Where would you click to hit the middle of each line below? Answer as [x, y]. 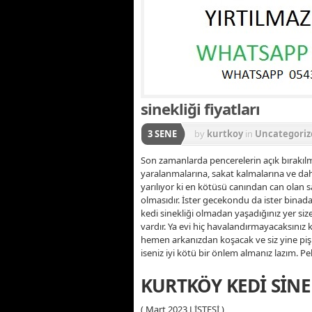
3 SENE [162, 133]
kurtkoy [225, 133]
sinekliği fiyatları [200, 108]
